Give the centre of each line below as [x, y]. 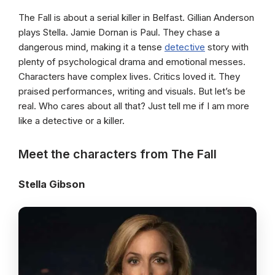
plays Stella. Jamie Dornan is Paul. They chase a [119, 32]
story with [227, 47]
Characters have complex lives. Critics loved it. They [129, 76]
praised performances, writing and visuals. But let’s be [132, 91]
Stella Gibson [52, 184]
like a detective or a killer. [72, 120]
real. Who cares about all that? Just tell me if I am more [134, 106]
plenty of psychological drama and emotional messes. [132, 61]
